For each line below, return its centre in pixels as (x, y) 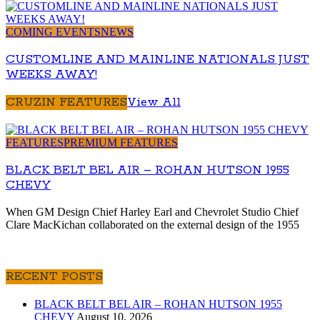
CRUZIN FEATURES (66, 103)
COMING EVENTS (53, 31)
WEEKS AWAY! (51, 74)
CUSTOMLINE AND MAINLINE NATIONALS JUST (157, 59)
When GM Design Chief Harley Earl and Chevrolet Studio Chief (152, 212)
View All (154, 103)
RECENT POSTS (54, 277)
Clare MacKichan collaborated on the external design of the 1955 (152, 225)
